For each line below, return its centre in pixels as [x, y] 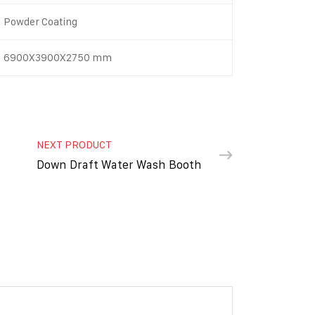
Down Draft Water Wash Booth [119, 165]
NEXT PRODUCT [74, 144]
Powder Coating [40, 21]
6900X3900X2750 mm [58, 57]
